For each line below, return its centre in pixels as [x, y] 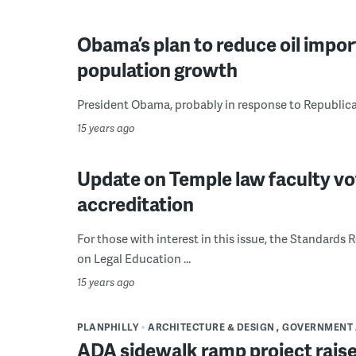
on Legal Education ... [134, 258]
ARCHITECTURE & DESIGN [211, 327]
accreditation [135, 204]
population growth [157, 70]
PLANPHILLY [108, 327]
